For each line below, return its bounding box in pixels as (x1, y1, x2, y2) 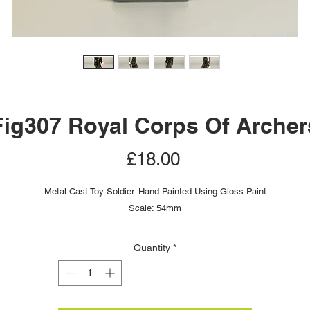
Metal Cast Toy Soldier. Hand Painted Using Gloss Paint (44, 186, 266, 197)
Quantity (134, 242, 170, 253)
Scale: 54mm (129, 203, 181, 213)
